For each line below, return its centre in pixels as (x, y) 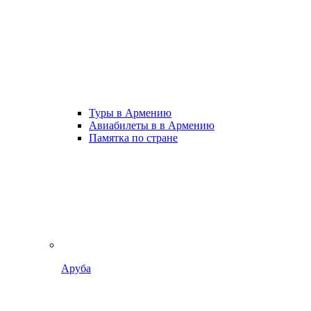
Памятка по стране (133, 138)
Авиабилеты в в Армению (152, 125)
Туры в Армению (130, 113)
